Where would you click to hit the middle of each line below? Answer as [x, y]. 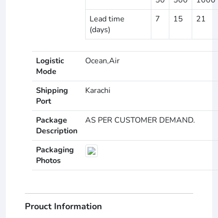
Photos [48, 160]
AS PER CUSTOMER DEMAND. [140, 120]
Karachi [98, 90]
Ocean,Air [102, 61]
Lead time [107, 19]
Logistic [50, 61]
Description [57, 131]
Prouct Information [64, 206]
